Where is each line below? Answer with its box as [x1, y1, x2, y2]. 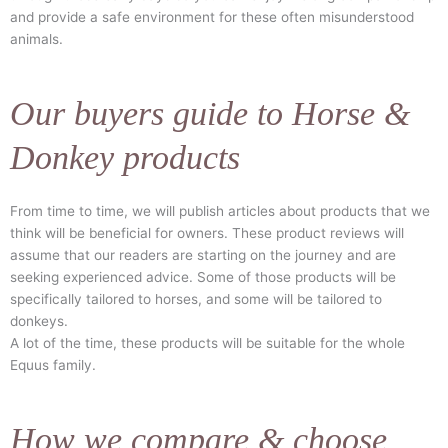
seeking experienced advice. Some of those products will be [10, 269, 396, 286]
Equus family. [10, 357, 96, 374]
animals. [10, 31, 63, 48]
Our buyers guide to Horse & [10, 95, 410, 133]
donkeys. [10, 313, 68, 330]
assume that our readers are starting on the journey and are [10, 247, 396, 264]
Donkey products [10, 139, 240, 177]
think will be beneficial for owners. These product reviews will [10, 225, 404, 242]
